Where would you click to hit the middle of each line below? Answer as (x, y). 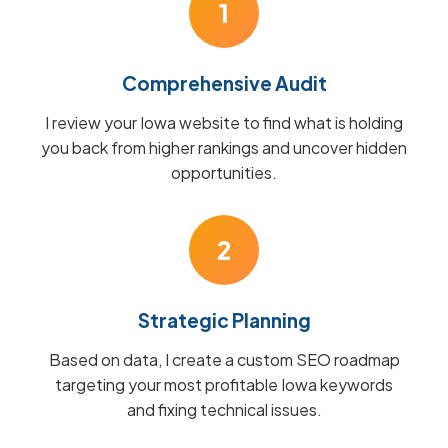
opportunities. (224, 172)
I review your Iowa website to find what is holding (224, 122)
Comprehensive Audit (224, 83)
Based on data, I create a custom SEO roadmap (224, 359)
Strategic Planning (224, 320)
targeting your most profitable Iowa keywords (224, 384)
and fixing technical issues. (224, 409)
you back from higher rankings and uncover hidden (224, 147)
